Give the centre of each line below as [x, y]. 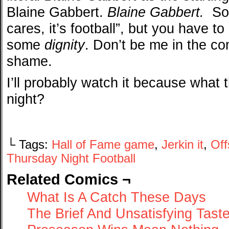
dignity [65, 45]
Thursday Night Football [71, 158]
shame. [29, 61]
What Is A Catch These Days [117, 197]
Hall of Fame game [103, 145]
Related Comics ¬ [69, 179]
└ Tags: [29, 145]
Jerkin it [182, 145]
